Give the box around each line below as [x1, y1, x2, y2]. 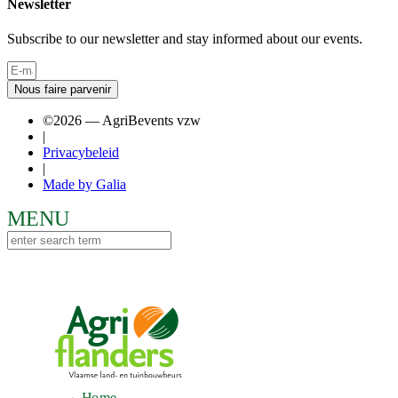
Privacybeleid [43, 145, 119, 161]
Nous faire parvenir [14, 83, 111, 97]
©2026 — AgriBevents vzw [43, 113, 201, 129]
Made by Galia [43, 177, 126, 193]
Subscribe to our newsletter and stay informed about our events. [7, 31, 362, 47]
